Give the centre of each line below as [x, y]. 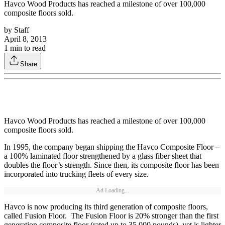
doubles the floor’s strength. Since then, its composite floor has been [111, 165]
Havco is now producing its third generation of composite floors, [106, 207]
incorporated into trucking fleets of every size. [76, 174]
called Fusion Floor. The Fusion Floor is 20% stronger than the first [111, 216]
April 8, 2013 [25, 39]
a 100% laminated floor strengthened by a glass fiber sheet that [103, 156]
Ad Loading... [113, 191]
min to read [27, 48]
